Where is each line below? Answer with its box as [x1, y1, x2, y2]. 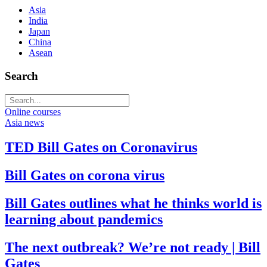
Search [5, 69, 38, 82]
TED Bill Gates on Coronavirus [5, 139, 197, 156]
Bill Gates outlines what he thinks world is [5, 195, 262, 212]
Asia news [5, 117, 44, 128]
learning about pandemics [5, 212, 163, 228]
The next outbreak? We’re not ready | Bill [5, 240, 260, 256]
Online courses [5, 106, 61, 117]
